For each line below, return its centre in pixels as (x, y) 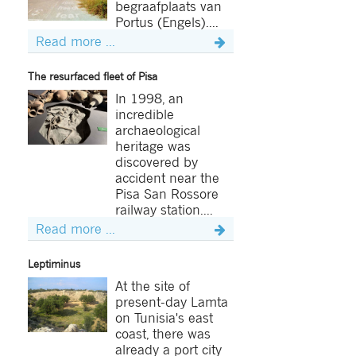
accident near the (167, 177)
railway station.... (164, 209)
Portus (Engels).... (166, 21)
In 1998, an (149, 97)
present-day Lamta (171, 301)
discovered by (156, 161)
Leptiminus (54, 263)
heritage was (153, 145)
